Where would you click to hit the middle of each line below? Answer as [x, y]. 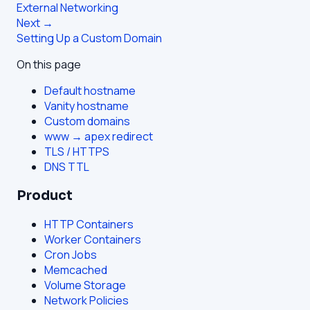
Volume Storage [85, 285]
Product [45, 196]
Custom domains [87, 121]
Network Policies [86, 300]
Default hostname [90, 91]
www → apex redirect [99, 137]
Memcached [76, 270]
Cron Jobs [71, 254]
